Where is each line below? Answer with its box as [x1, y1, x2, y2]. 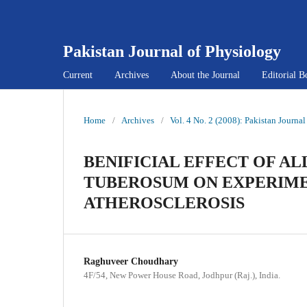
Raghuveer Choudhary [84, 256, 178, 267]
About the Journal [171, 69, 240, 80]
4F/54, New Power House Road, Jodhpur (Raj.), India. [84, 269, 280, 280]
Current [63, 69, 93, 80]
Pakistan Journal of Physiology [63, 42, 281, 60]
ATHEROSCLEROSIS [84, 193, 245, 212]
